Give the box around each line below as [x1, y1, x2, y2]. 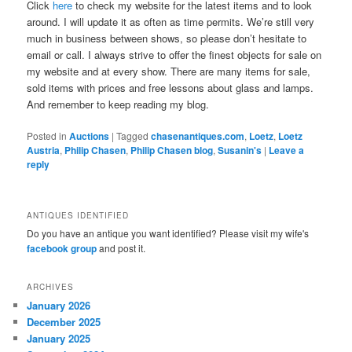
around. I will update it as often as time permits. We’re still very [27, 14, 315, 30]
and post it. [97, 240, 146, 255]
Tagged [116, 129, 149, 143]
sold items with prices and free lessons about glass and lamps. [27, 80, 314, 96]
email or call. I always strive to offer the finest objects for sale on [27, 47, 322, 63]
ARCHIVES [27, 281, 75, 293]
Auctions [69, 129, 110, 144]
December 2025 [27, 314, 101, 330]
